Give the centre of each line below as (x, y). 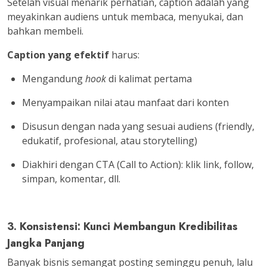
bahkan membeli (44, 31)
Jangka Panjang (46, 243)
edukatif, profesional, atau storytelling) (110, 141)
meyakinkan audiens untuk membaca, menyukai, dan (125, 17)
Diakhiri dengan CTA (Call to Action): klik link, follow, (138, 164)
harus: (124, 55)
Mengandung (54, 79)
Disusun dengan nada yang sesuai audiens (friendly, (138, 126)
